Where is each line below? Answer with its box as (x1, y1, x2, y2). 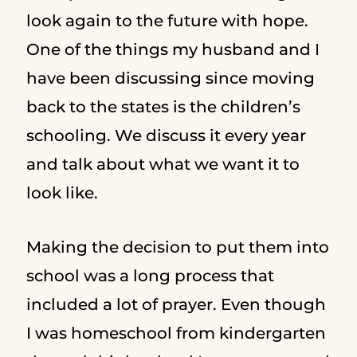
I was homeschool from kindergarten (25, 324, 326, 343)
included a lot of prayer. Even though (25, 295, 326, 314)
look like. (25, 183, 102, 202)
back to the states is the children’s (25, 97, 300, 116)
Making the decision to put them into (25, 237, 329, 257)
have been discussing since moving (25, 69, 315, 88)
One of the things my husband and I (25, 40, 320, 59)
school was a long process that (25, 266, 274, 285)
